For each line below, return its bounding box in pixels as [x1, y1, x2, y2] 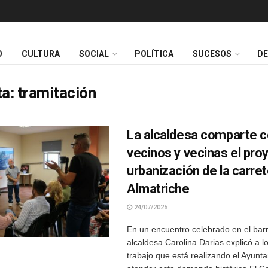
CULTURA [22, 49, 60, 59]
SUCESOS [193, 49, 232, 59]
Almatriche [127, 181, 190, 196]
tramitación [17, 84, 96, 102]
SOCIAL [79, 49, 109, 59]
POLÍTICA [135, 49, 173, 59]
